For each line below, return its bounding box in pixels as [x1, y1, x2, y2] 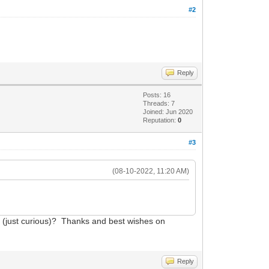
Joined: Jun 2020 [143, 107, 193, 115]
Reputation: [143, 116, 178, 124]
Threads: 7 [143, 99, 175, 107]
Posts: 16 [143, 91, 171, 98]
